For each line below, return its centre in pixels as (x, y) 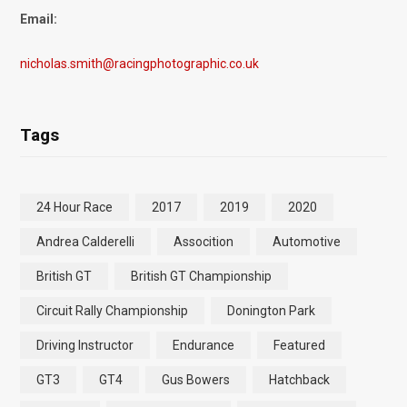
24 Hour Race (74, 207)
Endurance (203, 345)
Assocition (203, 241)
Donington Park (271, 310)
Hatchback (299, 379)
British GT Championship (201, 276)
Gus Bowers (196, 379)
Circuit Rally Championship (112, 310)
